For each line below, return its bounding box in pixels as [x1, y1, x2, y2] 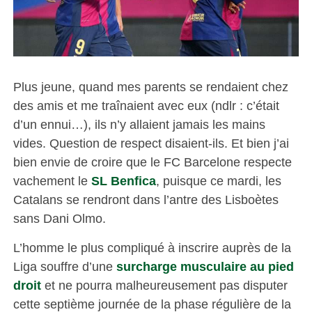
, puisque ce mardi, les [155, 173, 281, 188]
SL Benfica [91, 173, 156, 188]
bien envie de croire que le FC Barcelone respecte [13, 154, 292, 169]
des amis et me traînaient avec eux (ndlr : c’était [13, 97, 279, 113]
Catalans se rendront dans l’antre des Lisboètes [13, 192, 279, 207]
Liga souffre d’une [13, 258, 116, 274]
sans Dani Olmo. [13, 210, 109, 226]
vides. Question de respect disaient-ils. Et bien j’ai [13, 135, 289, 150]
